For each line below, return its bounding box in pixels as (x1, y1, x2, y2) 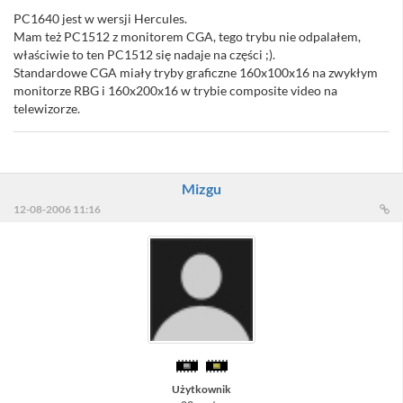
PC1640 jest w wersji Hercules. (13, 11, 187, 27)
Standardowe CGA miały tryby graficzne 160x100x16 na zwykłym (13, 65, 378, 81)
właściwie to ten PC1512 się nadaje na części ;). (13, 47, 275, 63)
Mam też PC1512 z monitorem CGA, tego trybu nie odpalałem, (13, 29, 361, 45)
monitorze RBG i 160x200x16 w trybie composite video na (13, 83, 337, 99)
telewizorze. (13, 101, 80, 117)
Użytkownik (171, 382, 231, 397)
